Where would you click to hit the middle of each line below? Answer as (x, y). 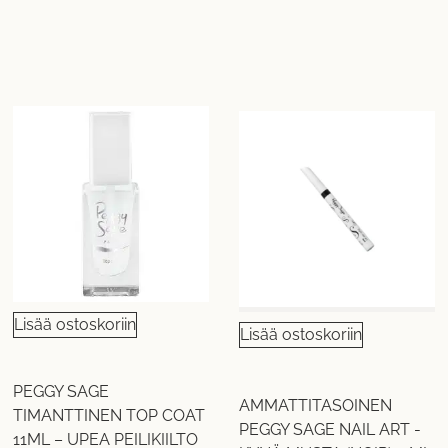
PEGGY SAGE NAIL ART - (329, 430)
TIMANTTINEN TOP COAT (109, 415)
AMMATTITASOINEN (315, 406)
